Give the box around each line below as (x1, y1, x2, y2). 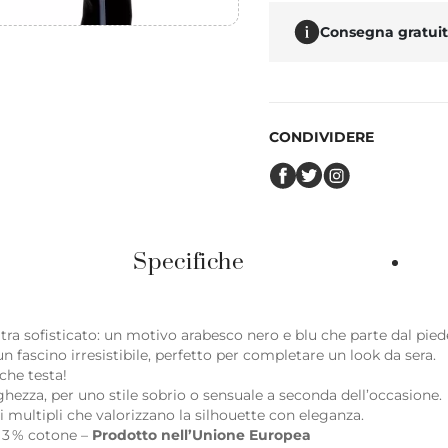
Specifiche (133, 248, 245, 277)
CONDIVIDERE (269, 128, 374, 146)
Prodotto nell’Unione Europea (92, 426, 311, 444)
